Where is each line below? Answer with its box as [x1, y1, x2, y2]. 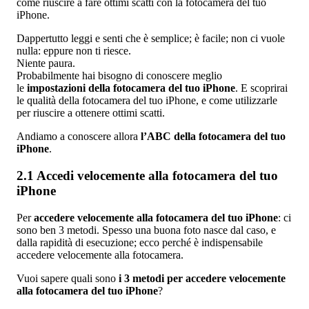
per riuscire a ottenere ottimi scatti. [17, 107, 165, 119]
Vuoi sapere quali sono [17, 272, 119, 284]
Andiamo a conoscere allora [17, 130, 141, 143]
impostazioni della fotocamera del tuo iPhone [27, 82, 235, 94]
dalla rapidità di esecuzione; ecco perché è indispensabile [17, 236, 263, 248]
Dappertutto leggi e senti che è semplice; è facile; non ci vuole [17, 32, 285, 45]
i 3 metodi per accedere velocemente [119, 272, 286, 284]
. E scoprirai [235, 82, 288, 94]
